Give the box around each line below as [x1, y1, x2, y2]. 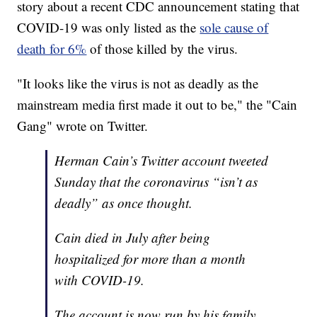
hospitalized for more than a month [54, 250, 246, 268]
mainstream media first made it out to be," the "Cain [17, 96, 298, 114]
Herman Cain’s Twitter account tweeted [54, 151, 269, 170]
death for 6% [17, 40, 87, 58]
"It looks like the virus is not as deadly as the [17, 74, 259, 93]
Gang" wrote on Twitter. [17, 117, 149, 135]
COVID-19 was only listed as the [17, 18, 200, 37]
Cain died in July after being [54, 229, 211, 247]
